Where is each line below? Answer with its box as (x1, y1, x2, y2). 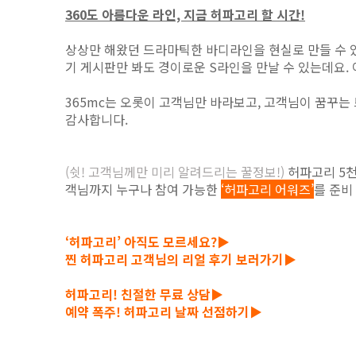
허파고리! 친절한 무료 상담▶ (65, 284, 223, 304)
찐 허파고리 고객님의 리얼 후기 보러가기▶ (65, 250, 296, 269)
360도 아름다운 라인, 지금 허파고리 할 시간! (65, 5, 305, 24)
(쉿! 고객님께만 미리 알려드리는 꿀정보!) (65, 162, 284, 181)
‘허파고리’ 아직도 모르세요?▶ (65, 232, 230, 251)
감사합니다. (65, 110, 128, 129)
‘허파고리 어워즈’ (221, 180, 314, 199)
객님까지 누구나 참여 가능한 (65, 180, 221, 199)
